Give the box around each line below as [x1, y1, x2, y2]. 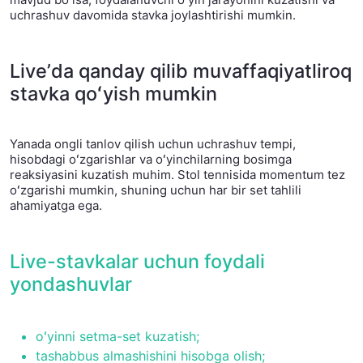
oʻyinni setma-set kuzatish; [36, 328, 199, 345]
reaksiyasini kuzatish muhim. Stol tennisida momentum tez [10, 167, 345, 183]
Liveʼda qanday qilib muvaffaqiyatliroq [10, 59, 352, 83]
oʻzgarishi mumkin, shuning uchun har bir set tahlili [10, 182, 301, 199]
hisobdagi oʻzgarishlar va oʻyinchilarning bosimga [10, 152, 292, 168]
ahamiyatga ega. [10, 198, 102, 214]
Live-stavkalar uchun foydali [10, 250, 265, 274]
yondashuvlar [10, 272, 132, 297]
